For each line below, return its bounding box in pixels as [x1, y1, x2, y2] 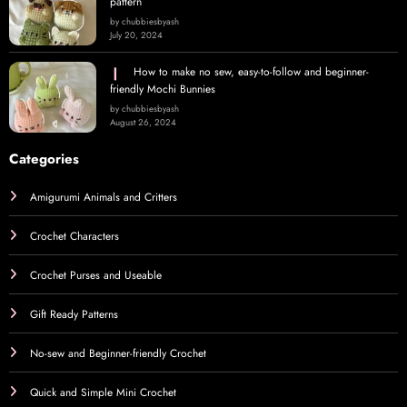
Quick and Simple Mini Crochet [30, 384, 176, 402]
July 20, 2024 [110, 29, 163, 43]
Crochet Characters [30, 228, 119, 245]
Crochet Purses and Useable [30, 267, 162, 284]
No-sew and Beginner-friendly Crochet [30, 345, 206, 362]
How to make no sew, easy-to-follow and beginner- [134, 64, 369, 81]
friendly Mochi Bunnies [110, 81, 215, 98]
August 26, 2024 [110, 116, 176, 130]
